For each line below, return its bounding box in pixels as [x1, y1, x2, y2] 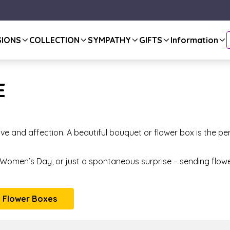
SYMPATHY [88, 35, 131, 46]
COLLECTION [29, 35, 80, 46]
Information [170, 35, 218, 46]
